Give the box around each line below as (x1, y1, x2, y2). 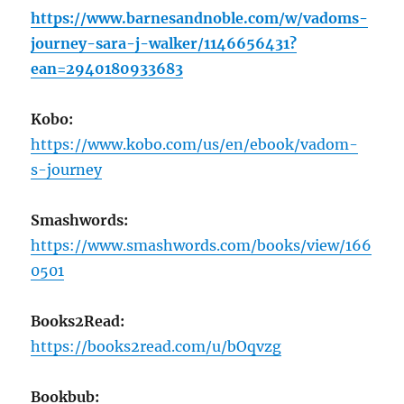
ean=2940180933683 (31, 59, 184, 78)
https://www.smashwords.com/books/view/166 (31, 235, 372, 254)
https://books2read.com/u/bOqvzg (31, 336, 282, 355)
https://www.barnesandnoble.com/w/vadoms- (31, 8, 369, 27)
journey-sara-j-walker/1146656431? (31, 33, 298, 52)
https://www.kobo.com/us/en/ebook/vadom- (31, 134, 359, 153)
